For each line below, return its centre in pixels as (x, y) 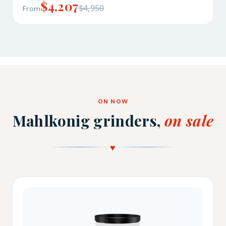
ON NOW (113, 101)
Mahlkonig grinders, (88, 120)
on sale (189, 120)
